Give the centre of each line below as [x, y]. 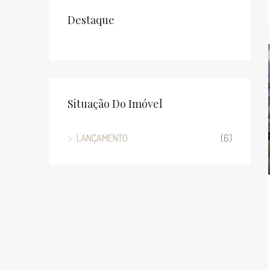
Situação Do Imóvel [115, 104]
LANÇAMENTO [102, 138]
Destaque [91, 20]
